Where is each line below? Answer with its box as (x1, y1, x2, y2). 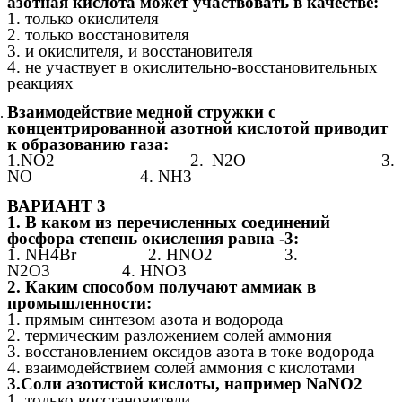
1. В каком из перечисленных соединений (7, 212, 330, 232)
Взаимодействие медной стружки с (7, 102, 275, 122)
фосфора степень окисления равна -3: (7, 228, 299, 248)
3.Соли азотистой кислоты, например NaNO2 (7, 373, 363, 393)
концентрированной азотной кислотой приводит (7, 118, 388, 138)
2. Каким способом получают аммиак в (7, 276, 316, 296)
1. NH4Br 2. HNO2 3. (7, 244, 298, 264)
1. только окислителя (7, 8, 302, 28)
